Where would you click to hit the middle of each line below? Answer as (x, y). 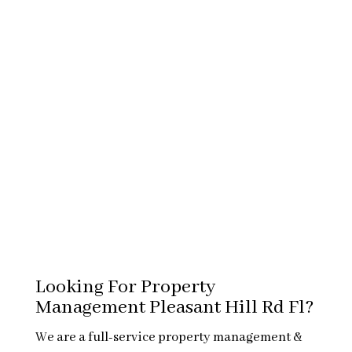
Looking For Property (125, 287)
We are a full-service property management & (168, 337)
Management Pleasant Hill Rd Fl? (174, 307)
